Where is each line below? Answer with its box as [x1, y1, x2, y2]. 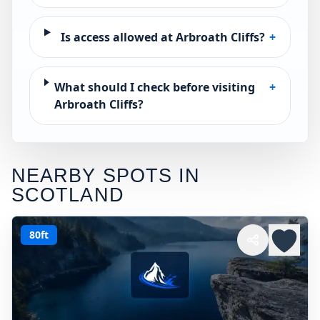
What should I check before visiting [54, 79, 256, 95]
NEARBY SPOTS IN [11, 164, 201, 186]
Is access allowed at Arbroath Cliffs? [60, 29, 265, 45]
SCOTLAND [11, 184, 124, 206]
